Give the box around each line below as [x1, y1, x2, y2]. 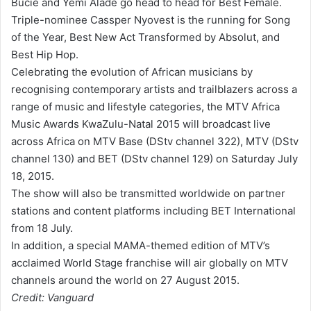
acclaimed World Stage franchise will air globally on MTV [11, 255, 288, 269]
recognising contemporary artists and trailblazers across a [11, 82, 297, 96]
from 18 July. [11, 221, 73, 235]
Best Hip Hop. [11, 47, 78, 61]
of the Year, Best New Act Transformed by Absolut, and [11, 30, 280, 44]
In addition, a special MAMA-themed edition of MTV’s [11, 238, 270, 252]
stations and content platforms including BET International [11, 203, 296, 217]
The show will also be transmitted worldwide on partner [11, 186, 285, 200]
